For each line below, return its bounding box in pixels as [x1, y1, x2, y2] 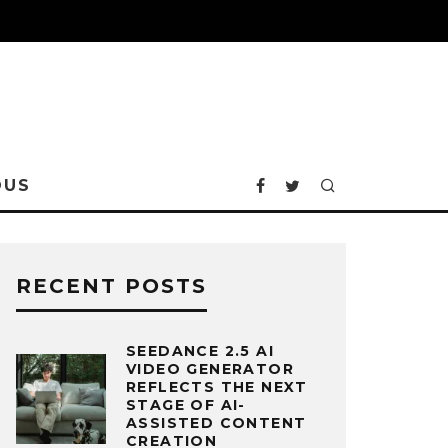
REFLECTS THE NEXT [126, 378, 308, 396]
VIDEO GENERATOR [126, 360, 294, 378]
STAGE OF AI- [126, 396, 246, 414]
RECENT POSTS [16, 274, 207, 298]
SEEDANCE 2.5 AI [126, 342, 274, 360]
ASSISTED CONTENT [126, 414, 307, 432]
